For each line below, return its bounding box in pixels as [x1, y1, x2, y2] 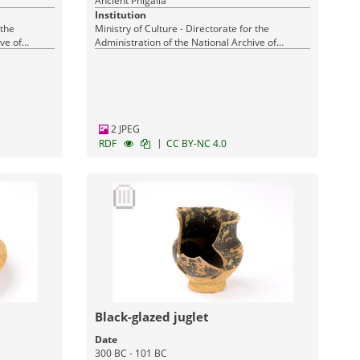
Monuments [95, 49, 149, 63]
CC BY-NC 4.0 [166, 137, 227, 150]
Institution [95, 8, 147, 22]
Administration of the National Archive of [95, 35, 277, 49]
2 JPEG [108, 122, 141, 136]
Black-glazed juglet [95, 309, 210, 325]
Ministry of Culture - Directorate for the [95, 22, 270, 35]
